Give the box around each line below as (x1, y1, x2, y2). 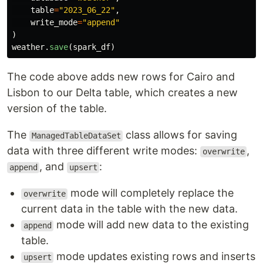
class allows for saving (123, 129, 238, 141)
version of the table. (7, 102, 107, 115)
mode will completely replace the (68, 187, 234, 200)
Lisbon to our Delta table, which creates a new (7, 86, 238, 99)
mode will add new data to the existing (53, 218, 249, 231)
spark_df (73, 42, 110, 52)
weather (12, 42, 45, 52)
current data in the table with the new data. (21, 203, 238, 215)
